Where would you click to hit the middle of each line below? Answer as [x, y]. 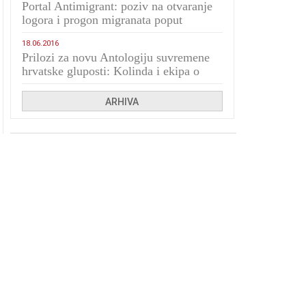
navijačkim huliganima [79, 85]
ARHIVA [122, 102]
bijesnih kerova [60, 33]
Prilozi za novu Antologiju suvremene [116, 57]
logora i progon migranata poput [102, 20]
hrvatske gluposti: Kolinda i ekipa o [111, 71]
